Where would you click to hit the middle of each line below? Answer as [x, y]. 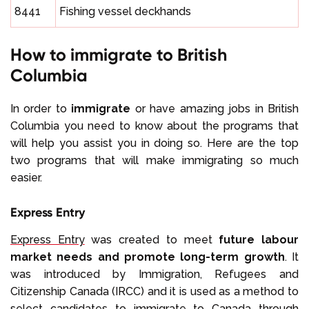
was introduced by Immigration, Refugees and [154, 275]
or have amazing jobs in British [215, 109]
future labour [259, 240]
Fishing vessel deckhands [125, 12]
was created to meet [152, 240]
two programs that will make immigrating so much [154, 161]
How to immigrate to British [119, 55]
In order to [41, 109]
